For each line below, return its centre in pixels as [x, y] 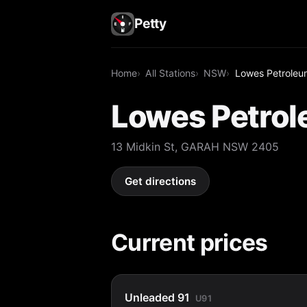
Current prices [189, 242]
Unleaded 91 [158, 297]
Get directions [161, 182]
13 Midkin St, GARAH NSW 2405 [195, 146]
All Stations [171, 73]
